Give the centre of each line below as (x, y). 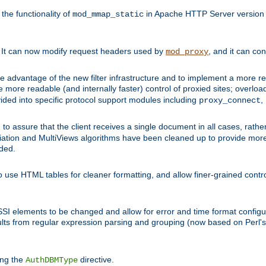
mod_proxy (187, 52)
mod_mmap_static (108, 15)
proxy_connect (230, 101)
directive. (96, 260)
